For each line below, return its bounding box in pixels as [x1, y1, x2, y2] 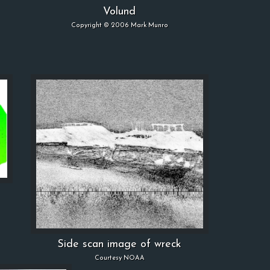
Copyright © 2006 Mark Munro [71, 22, 168, 29]
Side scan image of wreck [57, 239, 182, 251]
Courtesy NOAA [94, 255, 145, 262]
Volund [103, 5, 136, 17]
